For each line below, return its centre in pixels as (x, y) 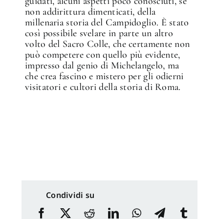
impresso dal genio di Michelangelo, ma (102, 65)
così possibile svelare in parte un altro (99, 33)
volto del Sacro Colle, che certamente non (108, 44)
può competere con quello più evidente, (103, 55)
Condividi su (70, 195)
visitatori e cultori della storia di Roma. (103, 87)
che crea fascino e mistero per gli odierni (104, 76)
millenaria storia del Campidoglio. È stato (107, 22)
